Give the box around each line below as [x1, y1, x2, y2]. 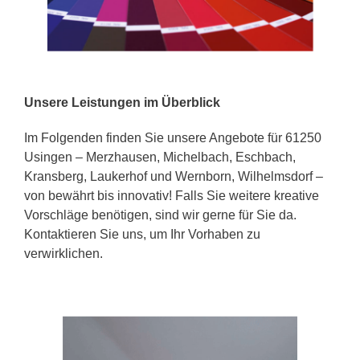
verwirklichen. [24, 246, 103, 260]
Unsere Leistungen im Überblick [24, 95, 220, 109]
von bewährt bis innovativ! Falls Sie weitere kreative [24, 188, 319, 202]
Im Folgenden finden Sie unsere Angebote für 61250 [24, 130, 321, 145]
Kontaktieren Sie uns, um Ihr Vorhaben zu [24, 227, 260, 241]
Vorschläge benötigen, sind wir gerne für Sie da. [24, 207, 297, 222]
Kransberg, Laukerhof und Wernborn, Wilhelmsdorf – [24, 169, 323, 183]
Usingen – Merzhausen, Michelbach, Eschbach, [24, 149, 296, 164]
